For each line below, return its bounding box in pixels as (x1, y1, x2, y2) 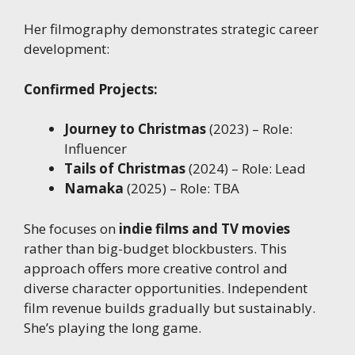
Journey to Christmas (64, 120, 206, 139)
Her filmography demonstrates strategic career (24, 20, 319, 39)
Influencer (64, 139, 127, 158)
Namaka (64, 179, 124, 198)
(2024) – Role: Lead (185, 159, 306, 178)
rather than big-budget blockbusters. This (24, 239, 287, 258)
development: (24, 40, 109, 59)
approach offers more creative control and (24, 258, 288, 277)
